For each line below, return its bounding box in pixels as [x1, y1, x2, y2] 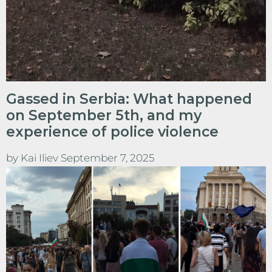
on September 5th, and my [6, 106, 202, 124]
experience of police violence [6, 123, 219, 140]
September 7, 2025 [61, 151, 154, 164]
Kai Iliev [21, 151, 61, 164]
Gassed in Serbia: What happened [6, 90, 252, 107]
